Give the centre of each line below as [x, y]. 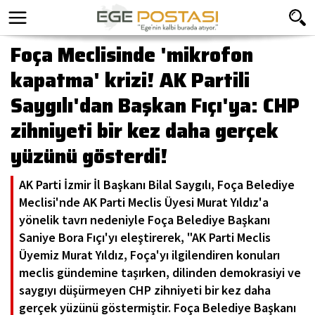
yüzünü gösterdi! [89, 156]
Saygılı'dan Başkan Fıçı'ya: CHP [155, 105]
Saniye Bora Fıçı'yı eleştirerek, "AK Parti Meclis [145, 237]
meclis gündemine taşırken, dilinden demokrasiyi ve [160, 272]
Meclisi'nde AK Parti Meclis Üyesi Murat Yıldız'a [144, 202]
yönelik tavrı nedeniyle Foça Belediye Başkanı [144, 220]
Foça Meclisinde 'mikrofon [132, 55]
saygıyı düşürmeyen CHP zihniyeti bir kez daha [145, 290]
